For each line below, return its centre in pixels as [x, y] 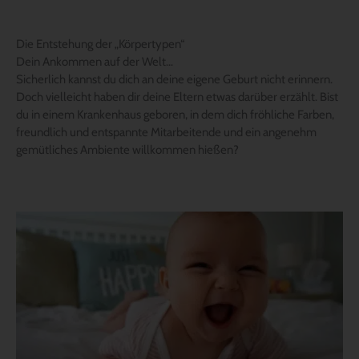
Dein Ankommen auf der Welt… [95, 61]
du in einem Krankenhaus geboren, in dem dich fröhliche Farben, [175, 114]
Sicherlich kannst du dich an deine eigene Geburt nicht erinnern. [174, 79]
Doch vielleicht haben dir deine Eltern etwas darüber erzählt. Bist [177, 97]
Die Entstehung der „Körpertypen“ [100, 44]
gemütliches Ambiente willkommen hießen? [127, 149]
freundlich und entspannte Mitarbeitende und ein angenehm [166, 132]
